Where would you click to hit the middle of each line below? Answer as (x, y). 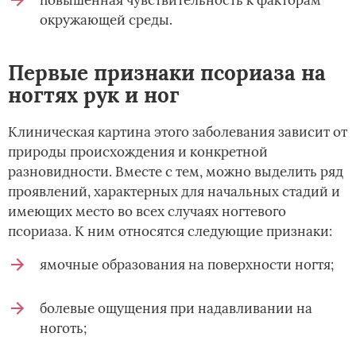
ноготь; (63, 329)
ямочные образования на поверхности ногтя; (187, 265)
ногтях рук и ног (94, 95)
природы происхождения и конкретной (138, 152)
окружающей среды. (106, 20)
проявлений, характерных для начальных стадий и (174, 192)
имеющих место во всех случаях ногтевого (147, 212)
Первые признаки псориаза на (167, 73)
